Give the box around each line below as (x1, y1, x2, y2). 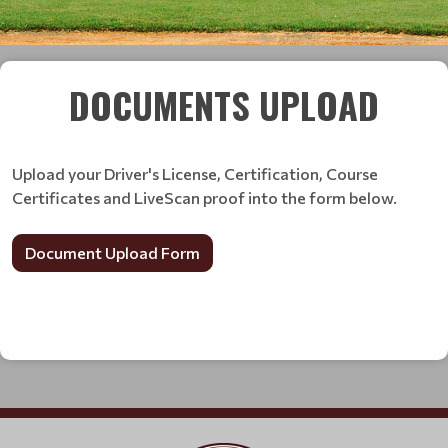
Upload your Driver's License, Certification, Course (12, 164, 378, 183)
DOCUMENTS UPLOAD (69, 78, 379, 131)
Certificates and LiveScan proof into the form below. (12, 188, 397, 207)
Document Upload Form (25, 243, 200, 262)
